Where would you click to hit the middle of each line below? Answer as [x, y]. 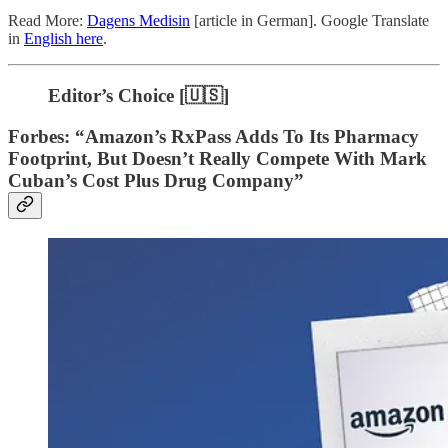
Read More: [47, 21]
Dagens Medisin [138, 21]
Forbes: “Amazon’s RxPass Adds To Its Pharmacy [213, 136]
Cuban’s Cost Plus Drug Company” [156, 180]
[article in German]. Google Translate [309, 21]
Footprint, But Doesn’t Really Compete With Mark [217, 158]
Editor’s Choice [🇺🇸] [138, 96]
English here [63, 39]
